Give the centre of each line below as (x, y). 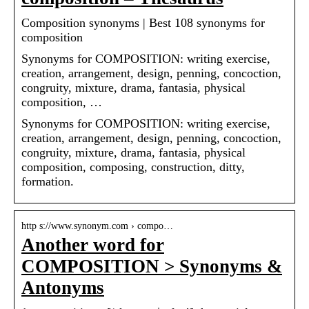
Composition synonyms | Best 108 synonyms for (143, 23)
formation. (48, 182)
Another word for (93, 245)
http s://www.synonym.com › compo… (97, 226)
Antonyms (63, 288)
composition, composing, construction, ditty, (133, 167)
